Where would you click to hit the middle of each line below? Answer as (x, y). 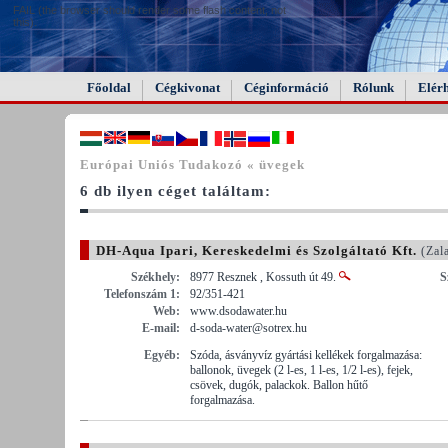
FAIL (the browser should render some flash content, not (149, 10)
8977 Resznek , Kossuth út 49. (264, 276)
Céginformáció (286, 87)
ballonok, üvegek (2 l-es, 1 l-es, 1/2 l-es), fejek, (301, 369)
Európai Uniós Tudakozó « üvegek (192, 164)
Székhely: (155, 276)
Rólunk (373, 87)
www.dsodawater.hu (238, 310)
